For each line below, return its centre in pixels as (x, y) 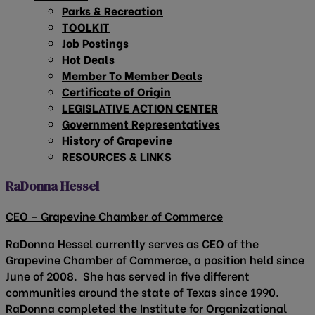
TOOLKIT (86, 26)
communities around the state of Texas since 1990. (144, 292)
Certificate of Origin (116, 91)
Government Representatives (141, 123)
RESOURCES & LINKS (117, 155)
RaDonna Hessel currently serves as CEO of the (132, 243)
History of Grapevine (117, 139)
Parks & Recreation (112, 10)
